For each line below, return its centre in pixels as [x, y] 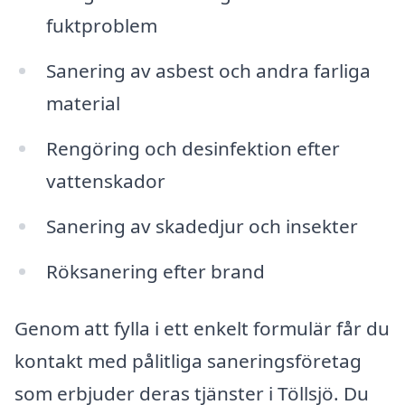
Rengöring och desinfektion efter [193, 148]
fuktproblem [101, 26]
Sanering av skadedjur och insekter [202, 226]
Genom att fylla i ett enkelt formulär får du [202, 329]
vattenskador [105, 180]
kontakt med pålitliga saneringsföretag [188, 361]
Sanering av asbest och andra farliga [208, 71]
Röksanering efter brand [155, 271]
